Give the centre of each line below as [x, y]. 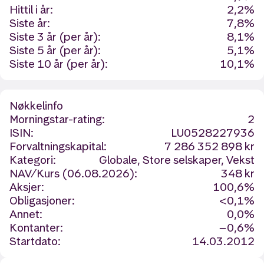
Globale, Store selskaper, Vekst [177, 160]
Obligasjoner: [42, 201]
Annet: [26, 214]
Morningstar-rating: [57, 119]
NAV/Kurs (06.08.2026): [73, 174]
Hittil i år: [31, 10]
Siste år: [30, 23]
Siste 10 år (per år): [59, 64]
